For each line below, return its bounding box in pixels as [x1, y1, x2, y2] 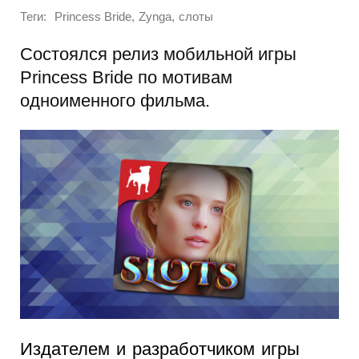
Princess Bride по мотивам [20, 67, 232, 87]
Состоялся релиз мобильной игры [20, 43, 296, 64]
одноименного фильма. [20, 90, 210, 111]
